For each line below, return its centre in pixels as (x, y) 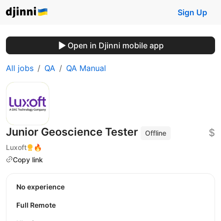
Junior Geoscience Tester (73, 132)
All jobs (20, 68)
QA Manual (86, 68)
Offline (156, 133)
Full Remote (36, 205)
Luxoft (16, 147)
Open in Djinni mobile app (115, 45)
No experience (43, 187)
